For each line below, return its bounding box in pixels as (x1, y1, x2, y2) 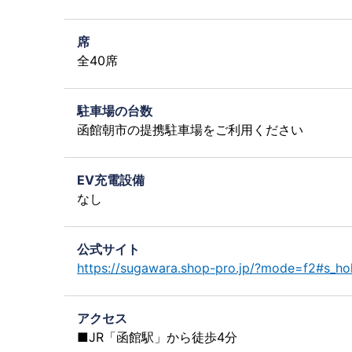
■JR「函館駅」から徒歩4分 (77, 329, 237, 345)
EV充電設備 (77, 172, 145, 188)
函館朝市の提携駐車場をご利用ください (77, 122, 303, 137)
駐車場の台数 (77, 103, 152, 119)
